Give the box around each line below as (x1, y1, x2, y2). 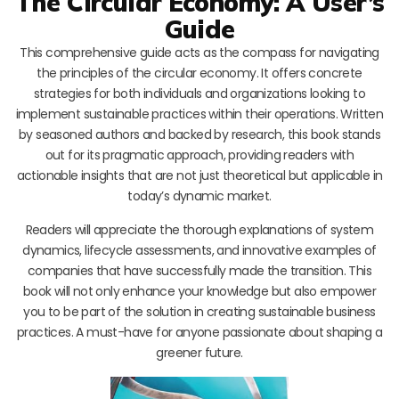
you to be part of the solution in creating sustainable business (23, 302, 376, 321)
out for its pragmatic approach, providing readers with (45, 145, 354, 164)
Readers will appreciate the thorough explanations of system (25, 220, 374, 239)
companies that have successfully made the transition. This (27, 261, 372, 280)
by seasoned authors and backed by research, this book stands (19, 125, 380, 143)
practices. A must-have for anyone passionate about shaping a (17, 322, 382, 341)
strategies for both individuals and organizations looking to (34, 84, 365, 102)
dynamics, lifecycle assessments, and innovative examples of (22, 240, 377, 259)
